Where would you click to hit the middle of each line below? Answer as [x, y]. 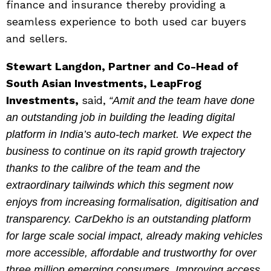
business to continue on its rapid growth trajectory [126, 152]
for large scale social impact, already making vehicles [134, 236]
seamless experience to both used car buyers [126, 22]
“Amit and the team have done [182, 101]
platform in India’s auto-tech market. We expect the [129, 135]
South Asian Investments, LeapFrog [104, 83]
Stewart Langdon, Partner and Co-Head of [122, 67]
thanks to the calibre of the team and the [103, 168]
